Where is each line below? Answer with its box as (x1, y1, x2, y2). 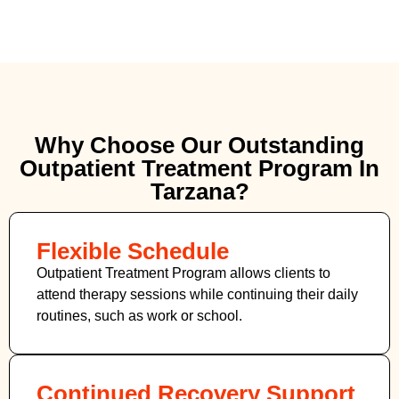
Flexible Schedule (37, 237, 229, 265)
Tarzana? (150, 177, 249, 205)
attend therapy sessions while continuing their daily (37, 286, 358, 302)
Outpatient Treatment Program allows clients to (37, 265, 330, 281)
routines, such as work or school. (37, 307, 242, 323)
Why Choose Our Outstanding (35, 131, 364, 159)
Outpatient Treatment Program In (20, 154, 379, 182)
